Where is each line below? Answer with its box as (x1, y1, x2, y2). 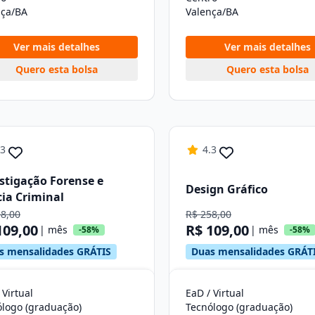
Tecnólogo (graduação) (186, 300, 292, 314)
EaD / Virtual (186, 286, 244, 300)
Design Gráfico (186, 181, 268, 197)
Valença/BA (186, 5, 238, 18)
